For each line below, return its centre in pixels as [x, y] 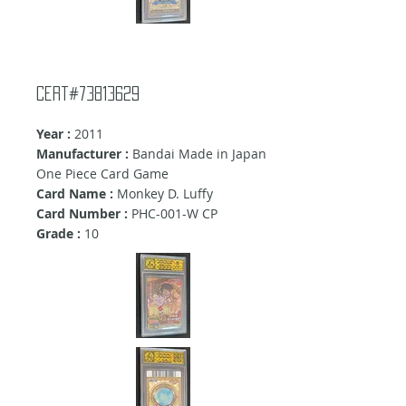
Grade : [58, 234]
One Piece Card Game [102, 174]
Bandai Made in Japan [198, 154]
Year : [53, 134]
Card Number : [82, 214]
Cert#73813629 [88, 94]
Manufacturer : [82, 154]
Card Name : [77, 194]
